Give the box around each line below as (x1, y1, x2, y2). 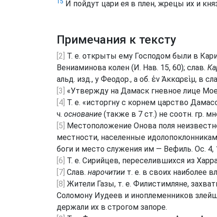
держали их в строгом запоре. (57, 202, 167, 212)
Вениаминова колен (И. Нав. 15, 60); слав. (57, 62, 207, 72)
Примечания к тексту (57, 32, 176, 46)
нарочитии (88, 167, 125, 177)
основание (64, 109, 102, 119)
